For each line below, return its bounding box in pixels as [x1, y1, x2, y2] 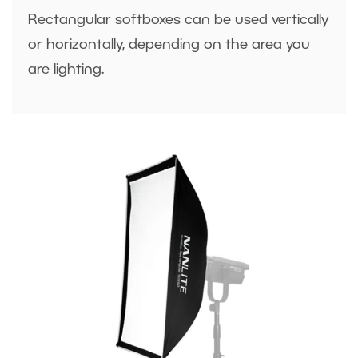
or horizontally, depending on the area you [28, 38, 310, 52]
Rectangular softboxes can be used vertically [28, 14, 328, 27]
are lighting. [28, 63, 112, 77]
